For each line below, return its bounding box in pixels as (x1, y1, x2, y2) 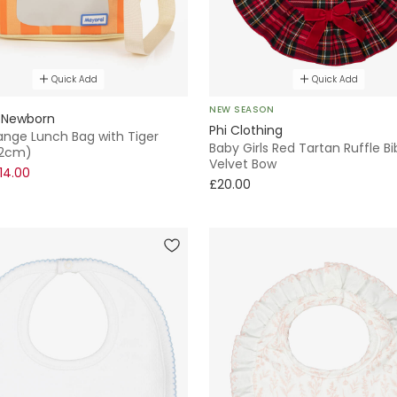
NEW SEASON (209, 102, 274, 116)
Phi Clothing (209, 121, 283, 139)
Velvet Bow (209, 154, 276, 173)
